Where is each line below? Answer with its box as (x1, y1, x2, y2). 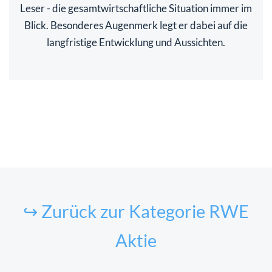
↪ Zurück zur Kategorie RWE (23, 201, 249, 222)
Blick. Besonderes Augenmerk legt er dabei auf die (24, 19, 248, 32)
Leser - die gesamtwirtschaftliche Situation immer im (20, 2, 252, 15)
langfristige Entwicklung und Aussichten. (47, 36, 225, 49)
